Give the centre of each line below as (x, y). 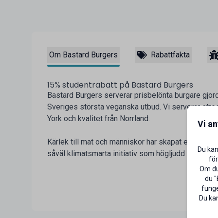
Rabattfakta (170, 55)
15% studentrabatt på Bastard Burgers (120, 85)
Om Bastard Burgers (83, 55)
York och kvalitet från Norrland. (98, 119)
